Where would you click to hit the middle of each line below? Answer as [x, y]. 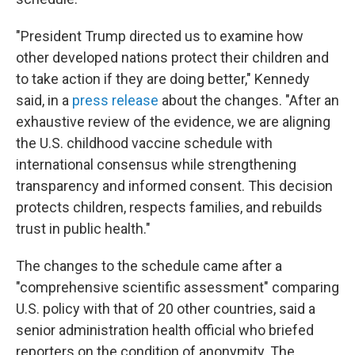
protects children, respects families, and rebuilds [169, 207]
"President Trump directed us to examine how [160, 36]
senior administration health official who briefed [165, 330]
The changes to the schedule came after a [149, 266]
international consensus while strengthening [156, 164]
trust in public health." [83, 229]
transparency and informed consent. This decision [174, 186]
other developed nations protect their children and [172, 57]
